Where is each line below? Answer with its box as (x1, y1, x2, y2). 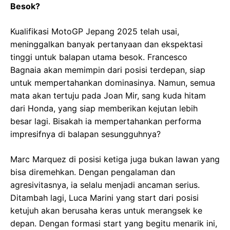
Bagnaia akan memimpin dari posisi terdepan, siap (10, 65, 205, 75)
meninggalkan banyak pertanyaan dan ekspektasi (10, 39, 203, 50)
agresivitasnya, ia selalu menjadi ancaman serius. (10, 180, 200, 190)
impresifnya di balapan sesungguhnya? (10, 129, 161, 140)
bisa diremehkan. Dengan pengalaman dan (10, 167, 175, 178)
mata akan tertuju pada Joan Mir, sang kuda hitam (10, 90, 206, 101)
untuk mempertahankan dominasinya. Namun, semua (10, 78, 215, 88)
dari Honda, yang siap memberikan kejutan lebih (10, 103, 198, 114)
